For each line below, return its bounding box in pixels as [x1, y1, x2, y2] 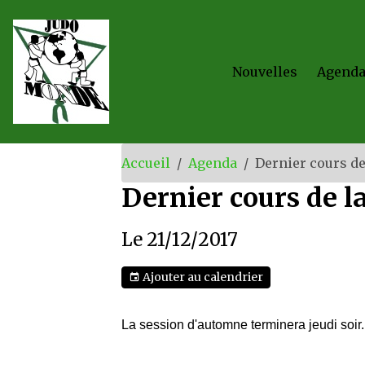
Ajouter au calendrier [140, 270, 264, 285]
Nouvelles [232, 64, 297, 80]
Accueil [121, 155, 171, 171]
